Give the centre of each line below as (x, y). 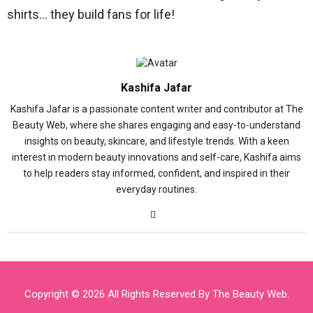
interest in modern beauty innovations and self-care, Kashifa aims (156, 157)
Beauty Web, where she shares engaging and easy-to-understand (156, 125)
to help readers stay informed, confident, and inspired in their (156, 173)
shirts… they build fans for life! (91, 14)
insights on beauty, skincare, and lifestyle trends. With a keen (156, 141)
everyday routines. (156, 189)
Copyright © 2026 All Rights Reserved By (118, 294)
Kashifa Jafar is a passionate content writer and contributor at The (156, 109)
